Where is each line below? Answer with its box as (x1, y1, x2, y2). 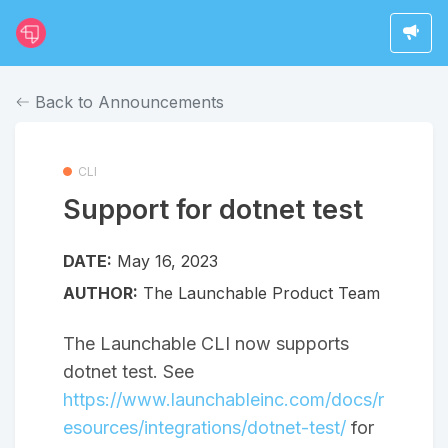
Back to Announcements (30, 91, 224, 112)
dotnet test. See (63, 360, 194, 382)
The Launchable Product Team (138, 282, 380, 303)
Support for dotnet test (63, 192, 363, 226)
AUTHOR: (63, 282, 138, 303)
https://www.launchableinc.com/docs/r (63, 388, 384, 410)
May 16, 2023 (117, 250, 218, 271)
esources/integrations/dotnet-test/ (63, 416, 346, 438)
